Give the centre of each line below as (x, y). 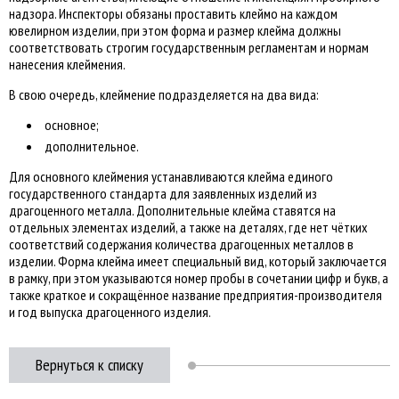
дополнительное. (92, 147)
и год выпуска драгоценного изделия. (110, 312)
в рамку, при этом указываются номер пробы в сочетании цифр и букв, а (199, 278)
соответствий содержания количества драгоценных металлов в (181, 244)
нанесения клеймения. (67, 65)
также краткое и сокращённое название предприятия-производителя (195, 295)
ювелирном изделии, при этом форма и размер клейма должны (175, 31)
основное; (72, 125)
